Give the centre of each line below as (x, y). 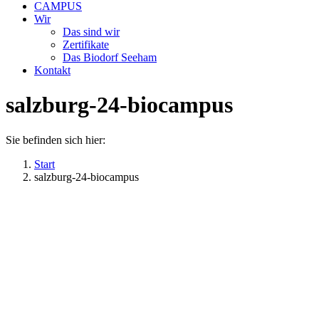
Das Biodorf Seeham (110, 57)
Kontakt (52, 70)
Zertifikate (86, 45)
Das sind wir (91, 32)
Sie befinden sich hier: (56, 140)
